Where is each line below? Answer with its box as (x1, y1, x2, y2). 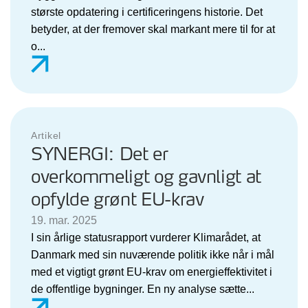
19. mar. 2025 (31, 214, 97, 226)
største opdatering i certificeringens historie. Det (31, 5, 263, 18)
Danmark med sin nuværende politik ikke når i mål (31, 248, 274, 261)
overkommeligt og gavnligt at (31, 164, 261, 190)
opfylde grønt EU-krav (31, 187, 204, 213)
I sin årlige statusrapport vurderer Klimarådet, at (31, 231, 261, 243)
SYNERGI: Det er (31, 142, 168, 168)
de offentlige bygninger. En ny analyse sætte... (31, 283, 254, 295)
